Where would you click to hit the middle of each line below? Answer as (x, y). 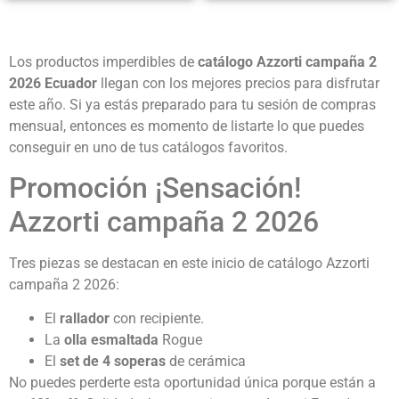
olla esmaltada (111, 340)
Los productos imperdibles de (103, 61)
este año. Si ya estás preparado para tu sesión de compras (192, 104)
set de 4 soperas (113, 362)
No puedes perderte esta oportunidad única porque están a (192, 383)
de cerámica (206, 362)
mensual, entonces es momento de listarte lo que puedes (187, 126)
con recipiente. (157, 319)
